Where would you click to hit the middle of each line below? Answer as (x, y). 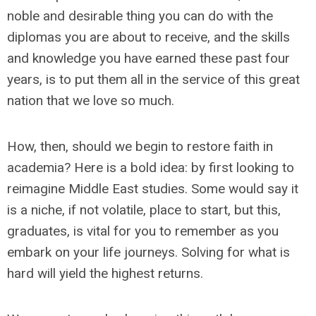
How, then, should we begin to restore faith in (140, 146)
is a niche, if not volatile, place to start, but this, (144, 210)
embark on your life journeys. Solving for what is (148, 252)
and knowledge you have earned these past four (148, 58)
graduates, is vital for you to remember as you (143, 231)
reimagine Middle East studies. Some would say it (153, 189)
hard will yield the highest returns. (105, 273)
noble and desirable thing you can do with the (140, 16)
